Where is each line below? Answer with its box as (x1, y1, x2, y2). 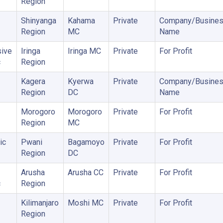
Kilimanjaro (20, 198, 59, 208)
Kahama (67, 16, 95, 25)
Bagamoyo (67, 137, 105, 147)
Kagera (20, 77, 45, 86)
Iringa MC (67, 46, 101, 56)
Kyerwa (67, 77, 94, 86)
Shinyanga (20, 16, 56, 25)
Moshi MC (67, 198, 104, 208)
